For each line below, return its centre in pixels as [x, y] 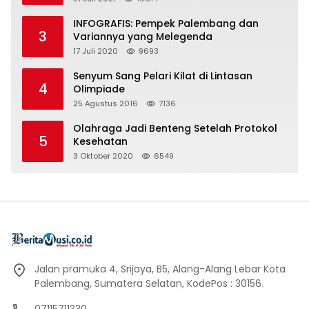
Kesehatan [100, 142]
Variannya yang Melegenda [143, 37]
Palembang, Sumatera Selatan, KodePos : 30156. [149, 284]
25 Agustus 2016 [106, 104]
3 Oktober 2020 [103, 156]
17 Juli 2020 [96, 51]
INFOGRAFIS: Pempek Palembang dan [166, 24]
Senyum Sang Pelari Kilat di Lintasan [163, 76]
